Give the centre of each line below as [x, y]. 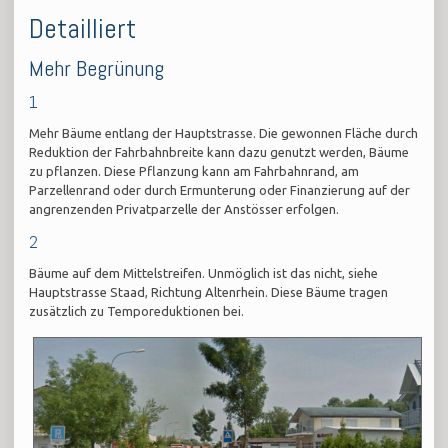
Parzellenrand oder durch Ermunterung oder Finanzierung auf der [220, 190]
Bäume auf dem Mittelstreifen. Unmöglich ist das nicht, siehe [204, 273]
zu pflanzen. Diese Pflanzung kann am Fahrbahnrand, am [194, 171]
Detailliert [83, 29]
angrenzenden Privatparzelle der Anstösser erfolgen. [184, 209]
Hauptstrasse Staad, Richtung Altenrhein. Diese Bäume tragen [209, 292]
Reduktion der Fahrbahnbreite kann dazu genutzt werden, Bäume [219, 152]
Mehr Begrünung [97, 68]
